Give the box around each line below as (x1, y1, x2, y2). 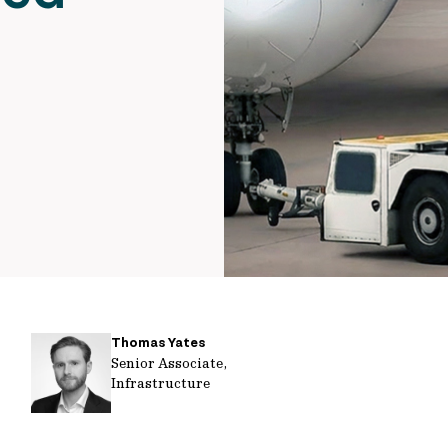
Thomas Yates (111, 334, 206, 351)
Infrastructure (111, 374, 211, 392)
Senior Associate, (111, 354, 228, 372)
